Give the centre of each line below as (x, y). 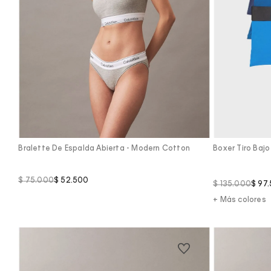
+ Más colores (240, 201)
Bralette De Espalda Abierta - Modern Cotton (104, 149)
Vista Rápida (115, 113)
